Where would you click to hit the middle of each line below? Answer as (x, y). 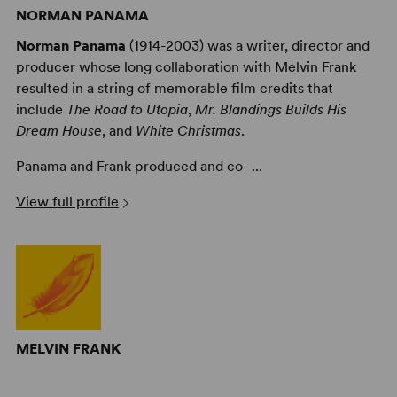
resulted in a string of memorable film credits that (174, 88)
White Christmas (188, 130)
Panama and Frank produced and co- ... (139, 166)
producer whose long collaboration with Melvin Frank (186, 66)
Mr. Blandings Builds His (270, 109)
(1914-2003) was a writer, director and (247, 45)
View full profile (67, 201)
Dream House (58, 130)
